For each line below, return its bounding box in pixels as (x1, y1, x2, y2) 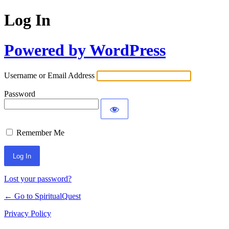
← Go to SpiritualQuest (4, 192, 81, 201)
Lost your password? (4, 174, 72, 184)
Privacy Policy (4, 209, 51, 218)
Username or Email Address (4, 71, 95, 80)
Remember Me (16, 128, 64, 138)
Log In (4, 11, 51, 30)
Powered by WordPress (4, 40, 166, 59)
